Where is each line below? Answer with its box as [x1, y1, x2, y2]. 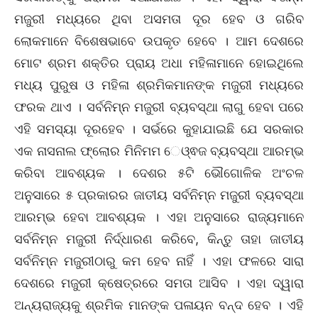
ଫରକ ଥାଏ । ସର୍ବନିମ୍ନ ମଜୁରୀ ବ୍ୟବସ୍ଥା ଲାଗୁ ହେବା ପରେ [14, 99, 304, 114]
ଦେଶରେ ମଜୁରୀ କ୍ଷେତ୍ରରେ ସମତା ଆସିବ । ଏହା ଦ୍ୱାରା [14, 275, 304, 290]
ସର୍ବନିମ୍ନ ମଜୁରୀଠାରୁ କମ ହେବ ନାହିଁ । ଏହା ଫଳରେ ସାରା [14, 253, 304, 268]
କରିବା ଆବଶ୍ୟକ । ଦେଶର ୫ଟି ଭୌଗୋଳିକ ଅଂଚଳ [14, 165, 304, 180]
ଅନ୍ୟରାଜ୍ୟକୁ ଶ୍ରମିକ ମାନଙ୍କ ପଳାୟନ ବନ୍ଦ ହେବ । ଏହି [14, 297, 304, 312]
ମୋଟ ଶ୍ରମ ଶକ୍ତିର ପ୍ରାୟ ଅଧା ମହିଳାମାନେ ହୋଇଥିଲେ [14, 55, 304, 70]
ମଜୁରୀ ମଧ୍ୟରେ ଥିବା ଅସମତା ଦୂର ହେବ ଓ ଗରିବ [14, 11, 304, 26]
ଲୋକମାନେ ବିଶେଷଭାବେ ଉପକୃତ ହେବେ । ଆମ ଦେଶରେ [14, 33, 304, 48]
